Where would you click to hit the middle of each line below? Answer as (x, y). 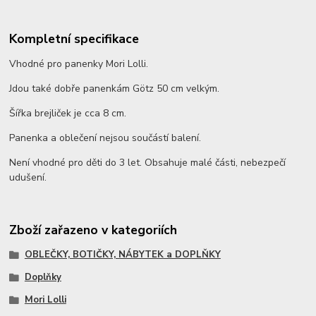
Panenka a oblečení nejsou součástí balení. (105, 138)
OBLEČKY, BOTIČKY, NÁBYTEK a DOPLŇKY (122, 255)
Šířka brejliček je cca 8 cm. (68, 114)
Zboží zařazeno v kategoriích (93, 230)
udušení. (28, 178)
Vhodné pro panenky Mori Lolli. (79, 64)
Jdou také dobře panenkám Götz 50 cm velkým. (115, 89)
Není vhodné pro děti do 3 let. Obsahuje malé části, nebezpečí (148, 163)
